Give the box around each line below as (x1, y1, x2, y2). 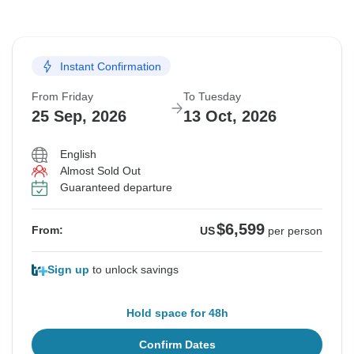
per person (268, 224, 322, 238)
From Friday (32, 90, 93, 104)
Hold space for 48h (126, 307, 228, 320)
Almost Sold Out (60, 164, 141, 178)
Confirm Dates (138, 338, 216, 352)
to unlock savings (89, 263, 179, 277)
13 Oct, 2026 (183, 107, 277, 126)
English (60, 148, 96, 161)
